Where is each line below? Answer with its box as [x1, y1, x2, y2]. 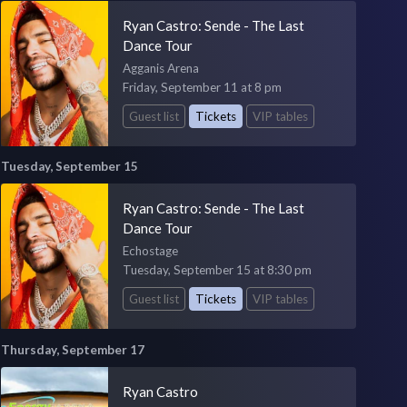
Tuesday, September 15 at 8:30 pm [122, 263, 312, 278]
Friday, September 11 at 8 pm [122, 79, 282, 94]
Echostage [122, 243, 178, 259]
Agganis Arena [122, 60, 199, 75]
